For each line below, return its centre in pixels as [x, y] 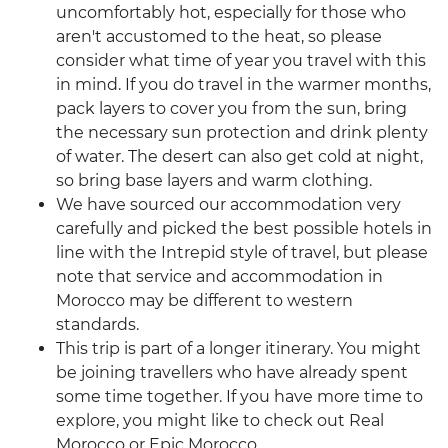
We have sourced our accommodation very [228, 205]
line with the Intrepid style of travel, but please [242, 253]
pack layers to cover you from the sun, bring [231, 109]
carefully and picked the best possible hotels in [244, 229]
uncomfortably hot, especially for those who [231, 13]
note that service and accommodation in [219, 277]
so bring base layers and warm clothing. [214, 181]
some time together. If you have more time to [239, 397]
